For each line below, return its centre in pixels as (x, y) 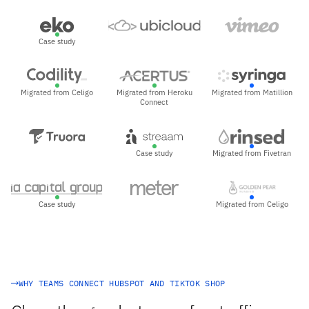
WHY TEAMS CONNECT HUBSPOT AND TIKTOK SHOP (122, 283)
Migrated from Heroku (154, 93)
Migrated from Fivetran (252, 153)
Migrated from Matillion (252, 93)
